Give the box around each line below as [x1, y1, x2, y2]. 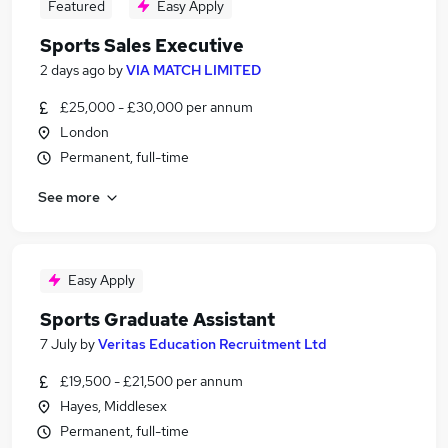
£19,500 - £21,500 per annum [60, 372, 243, 390]
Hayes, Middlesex [60, 397, 167, 415]
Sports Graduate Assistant [40, 308, 275, 331]
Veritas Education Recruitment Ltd [98, 335, 327, 353]
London [60, 123, 109, 141]
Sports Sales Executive [40, 34, 244, 57]
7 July [40, 335, 77, 353]
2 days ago [40, 61, 105, 79]
